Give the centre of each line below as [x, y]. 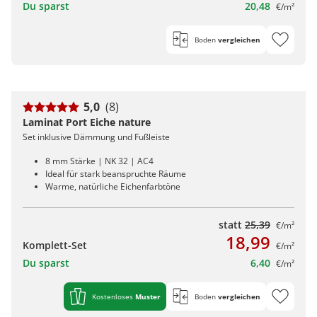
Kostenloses [114, 296]
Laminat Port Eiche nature [87, 122]
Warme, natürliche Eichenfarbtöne [113, 186]
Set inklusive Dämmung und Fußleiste [96, 137]
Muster [148, 296]
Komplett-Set [55, 245]
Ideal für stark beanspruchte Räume [116, 173]
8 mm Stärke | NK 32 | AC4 [99, 161]
